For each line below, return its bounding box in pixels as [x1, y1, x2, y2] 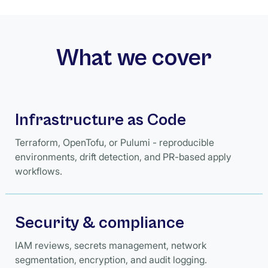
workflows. [15, 165, 63, 177]
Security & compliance [15, 213, 185, 233]
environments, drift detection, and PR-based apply [15, 151, 232, 163]
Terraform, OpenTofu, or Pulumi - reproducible [15, 136, 215, 148]
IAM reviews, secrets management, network [15, 239, 207, 251]
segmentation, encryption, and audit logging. [15, 253, 208, 266]
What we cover [56, 44, 212, 72]
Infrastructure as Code [15, 111, 187, 130]
